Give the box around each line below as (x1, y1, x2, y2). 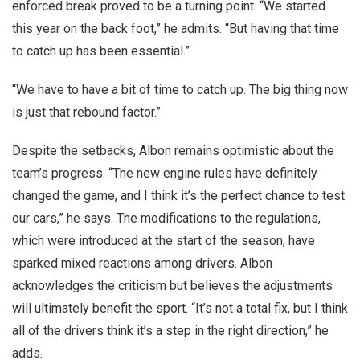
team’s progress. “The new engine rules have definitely (12, 166, 317, 181)
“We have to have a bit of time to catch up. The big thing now (12, 82, 348, 97)
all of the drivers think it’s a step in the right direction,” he (12, 323, 329, 338)
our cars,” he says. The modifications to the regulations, (12, 211, 321, 226)
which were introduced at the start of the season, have (12, 233, 315, 248)
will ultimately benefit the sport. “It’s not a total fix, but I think (12, 301, 348, 316)
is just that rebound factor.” (12, 104, 161, 120)
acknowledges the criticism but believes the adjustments (12, 278, 333, 293)
